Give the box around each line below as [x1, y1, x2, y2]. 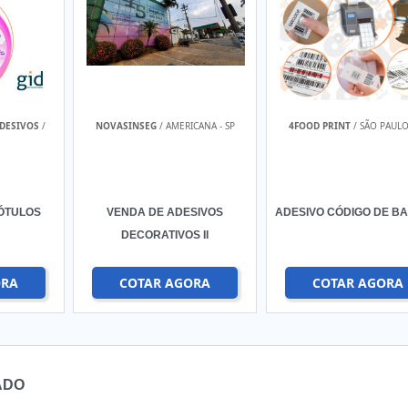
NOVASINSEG [95, 119, 157, 132]
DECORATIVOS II [121, 229, 209, 241]
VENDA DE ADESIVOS [107, 206, 224, 219]
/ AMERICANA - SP [156, 119, 235, 132]
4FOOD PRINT [288, 119, 351, 132]
